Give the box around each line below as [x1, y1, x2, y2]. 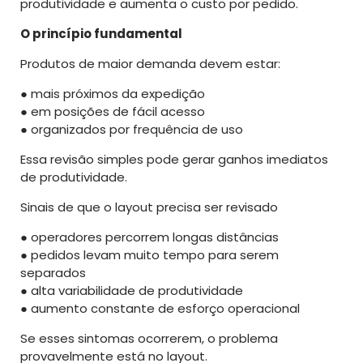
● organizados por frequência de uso [20, 120, 243, 138]
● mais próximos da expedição [20, 84, 205, 102]
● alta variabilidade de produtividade [20, 281, 243, 299]
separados [20, 263, 86, 281]
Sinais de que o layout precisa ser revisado [20, 198, 278, 216]
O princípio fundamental [20, 24, 182, 42]
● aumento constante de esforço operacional [20, 299, 300, 317]
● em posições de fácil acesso [20, 102, 205, 120]
